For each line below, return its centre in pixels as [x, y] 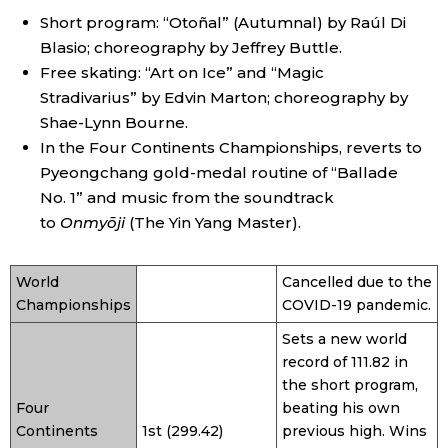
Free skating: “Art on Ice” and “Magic [182, 72]
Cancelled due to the [357, 281]
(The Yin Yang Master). [214, 222]
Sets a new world [344, 338]
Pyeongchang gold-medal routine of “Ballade [219, 172]
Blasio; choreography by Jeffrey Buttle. [191, 47]
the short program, [350, 384]
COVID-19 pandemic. [356, 304]
